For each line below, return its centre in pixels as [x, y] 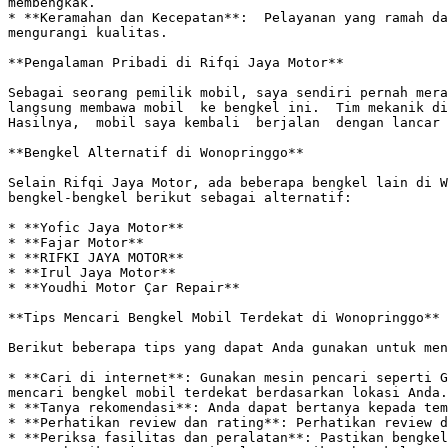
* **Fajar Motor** [76, 242]
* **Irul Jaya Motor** [92, 272]
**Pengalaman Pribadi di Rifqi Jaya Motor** [176, 62]
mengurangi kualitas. [92, 32]
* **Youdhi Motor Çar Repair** [124, 287]
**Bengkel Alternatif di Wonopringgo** [156, 152]
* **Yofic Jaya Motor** [96, 227]
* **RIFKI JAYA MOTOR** [96, 257]
